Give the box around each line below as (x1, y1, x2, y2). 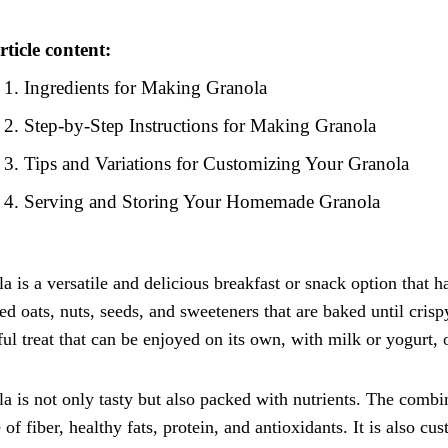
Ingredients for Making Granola (24, 77, 268, 98)
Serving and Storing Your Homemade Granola (24, 191, 381, 212)
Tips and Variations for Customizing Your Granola (24, 153, 410, 174)
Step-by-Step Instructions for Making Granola (24, 115, 377, 136)
